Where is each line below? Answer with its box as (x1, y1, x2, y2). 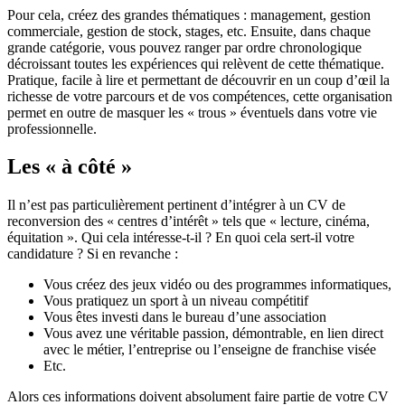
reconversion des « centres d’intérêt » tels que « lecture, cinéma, (7, 213, 370, 230)
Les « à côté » (7, 155, 132, 179)
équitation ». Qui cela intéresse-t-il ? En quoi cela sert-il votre (7, 230, 354, 246)
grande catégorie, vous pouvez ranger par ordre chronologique (7, 39, 362, 55)
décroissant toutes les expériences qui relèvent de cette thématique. (7, 55, 384, 71)
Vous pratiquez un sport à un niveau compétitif (43, 293, 308, 309)
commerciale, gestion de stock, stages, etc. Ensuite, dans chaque (7, 23, 371, 39)
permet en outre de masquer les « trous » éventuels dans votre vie (7, 104, 377, 120)
